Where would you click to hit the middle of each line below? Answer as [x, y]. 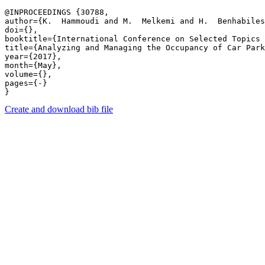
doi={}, [21, 30]
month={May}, [33, 65]
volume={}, [28, 74]
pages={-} [28, 83]
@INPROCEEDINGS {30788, [57, 12]
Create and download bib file [59, 109]
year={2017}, [33, 56]
